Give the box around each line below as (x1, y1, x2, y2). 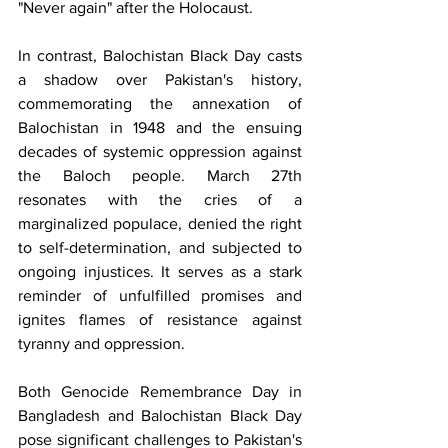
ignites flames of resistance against (18, 310, 302, 328)
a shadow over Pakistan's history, (18, 70, 302, 88)
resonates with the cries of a (18, 190, 302, 208)
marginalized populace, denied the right (18, 214, 302, 232)
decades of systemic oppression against (18, 142, 302, 160)
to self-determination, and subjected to (18, 238, 302, 256)
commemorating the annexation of (18, 94, 302, 112)
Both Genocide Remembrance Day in (18, 382, 302, 400)
